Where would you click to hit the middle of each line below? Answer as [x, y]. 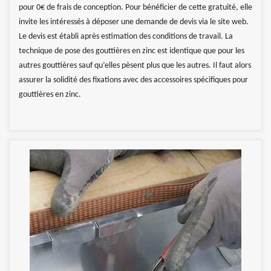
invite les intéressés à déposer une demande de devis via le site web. [134, 22]
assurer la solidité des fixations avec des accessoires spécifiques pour [133, 80]
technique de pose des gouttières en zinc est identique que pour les [132, 51]
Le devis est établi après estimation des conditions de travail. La [126, 37]
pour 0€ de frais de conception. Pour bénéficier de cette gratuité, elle [135, 8]
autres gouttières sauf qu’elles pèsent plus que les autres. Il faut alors [135, 66]
